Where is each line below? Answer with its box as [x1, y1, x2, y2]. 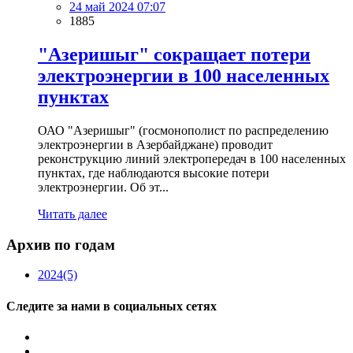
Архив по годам [6, 236, 115, 253]
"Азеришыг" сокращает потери [38, 44, 310, 65]
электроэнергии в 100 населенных [38, 65, 329, 87]
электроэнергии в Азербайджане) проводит [38, 137, 273, 151]
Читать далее [38, 206, 107, 221]
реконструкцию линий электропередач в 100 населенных [38, 151, 346, 165]
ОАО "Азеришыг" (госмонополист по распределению [38, 123, 329, 137]
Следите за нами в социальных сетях [6, 299, 217, 313]
